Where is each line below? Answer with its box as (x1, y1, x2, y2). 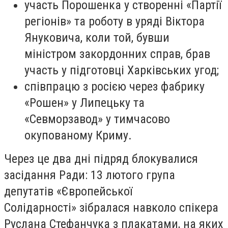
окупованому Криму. (24, 128, 132, 142)
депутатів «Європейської (4, 184, 132, 198)
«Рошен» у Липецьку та (24, 95, 145, 110)
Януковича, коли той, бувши (24, 30, 169, 45)
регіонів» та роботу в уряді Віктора (24, 14, 205, 28)
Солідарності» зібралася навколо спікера (4, 200, 218, 215)
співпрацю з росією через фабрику (24, 79, 205, 94)
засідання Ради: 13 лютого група (4, 167, 175, 182)
